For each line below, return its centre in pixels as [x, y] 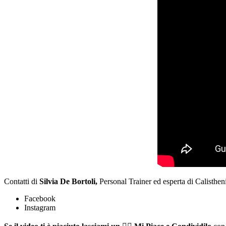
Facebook [40, 198]
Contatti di [22, 181]
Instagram [40, 207]
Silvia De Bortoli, [68, 181]
